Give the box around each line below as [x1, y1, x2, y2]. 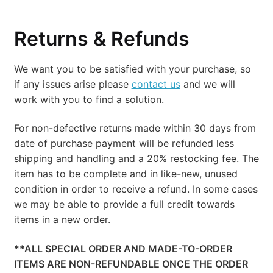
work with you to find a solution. [13, 93, 164, 105]
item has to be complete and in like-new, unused [13, 168, 238, 180]
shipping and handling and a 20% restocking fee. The [13, 152, 259, 165]
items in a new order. [13, 213, 110, 226]
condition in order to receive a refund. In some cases [13, 183, 258, 196]
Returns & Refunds [13, 27, 190, 51]
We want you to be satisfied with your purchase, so [13, 62, 251, 75]
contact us [131, 77, 180, 90]
